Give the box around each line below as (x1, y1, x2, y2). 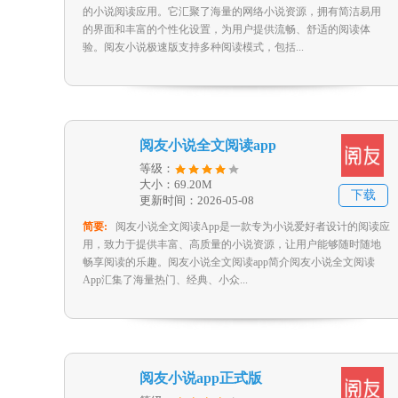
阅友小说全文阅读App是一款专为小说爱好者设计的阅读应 (115, 220, 390, 233)
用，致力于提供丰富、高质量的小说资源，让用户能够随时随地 (83, 238, 381, 251)
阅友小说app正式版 (139, 370, 262, 386)
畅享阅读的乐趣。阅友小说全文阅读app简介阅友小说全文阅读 (83, 256, 375, 268)
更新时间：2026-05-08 (139, 194, 254, 207)
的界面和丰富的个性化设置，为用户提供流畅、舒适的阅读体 (83, 23, 370, 36)
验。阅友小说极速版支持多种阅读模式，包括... (83, 41, 304, 53)
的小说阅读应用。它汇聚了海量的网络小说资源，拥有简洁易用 (83, 5, 381, 18)
